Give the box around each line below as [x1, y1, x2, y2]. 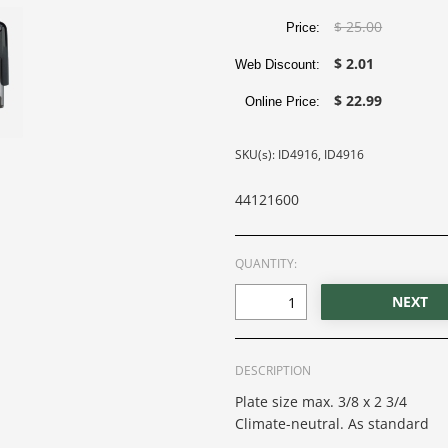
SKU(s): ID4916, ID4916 [235, 146, 365, 164]
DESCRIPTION [235, 362, 312, 380]
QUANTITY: [235, 255, 298, 273]
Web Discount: [235, 57, 329, 73]
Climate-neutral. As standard [235, 414, 430, 434]
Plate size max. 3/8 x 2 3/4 [235, 392, 408, 412]
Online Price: [245, 94, 329, 110]
